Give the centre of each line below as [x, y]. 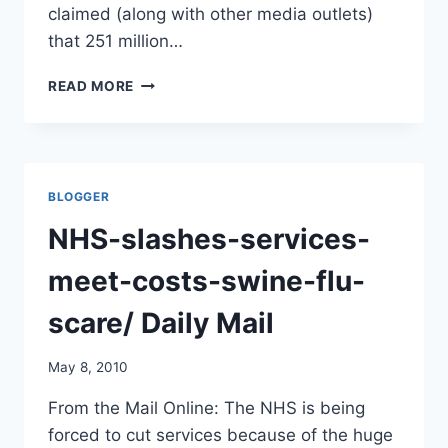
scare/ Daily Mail [161, 322]
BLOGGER [79, 196]
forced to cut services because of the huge [220, 435]
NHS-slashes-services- [209, 238]
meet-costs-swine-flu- [206, 280]
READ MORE [91, 85]
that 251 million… [115, 40]
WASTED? [169, 206]
